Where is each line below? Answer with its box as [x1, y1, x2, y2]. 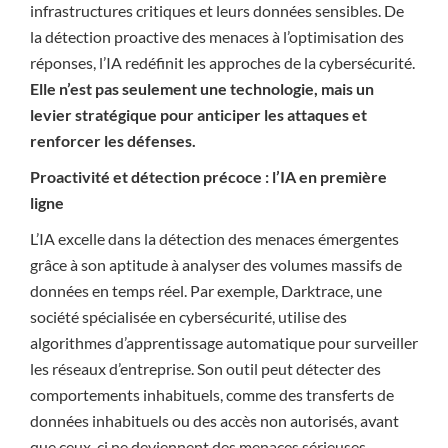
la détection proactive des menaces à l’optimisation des [30, 27, 404, 46]
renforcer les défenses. [30, 131, 196, 150]
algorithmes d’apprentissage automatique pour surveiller [30, 333, 418, 352]
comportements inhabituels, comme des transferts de [30, 385, 394, 404]
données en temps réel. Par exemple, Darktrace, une [30, 281, 382, 300]
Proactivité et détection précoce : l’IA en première [30, 167, 387, 186]
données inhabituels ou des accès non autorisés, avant [30, 411, 399, 430]
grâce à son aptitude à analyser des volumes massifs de [30, 255, 402, 274]
